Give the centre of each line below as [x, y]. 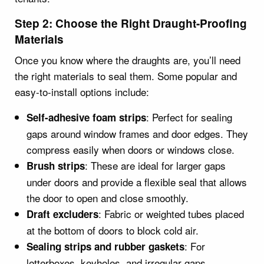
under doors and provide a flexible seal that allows [137, 181]
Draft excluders [62, 214]
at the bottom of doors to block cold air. [113, 230]
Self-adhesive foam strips [86, 117]
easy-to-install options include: [82, 91]
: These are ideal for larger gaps [155, 165]
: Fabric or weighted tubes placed [171, 213]
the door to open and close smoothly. [108, 197]
